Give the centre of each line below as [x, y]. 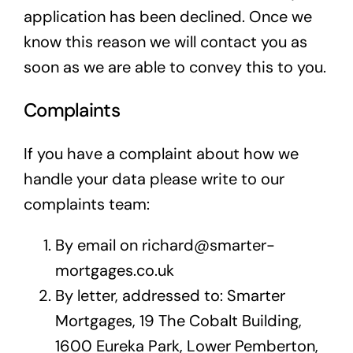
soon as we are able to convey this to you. [175, 67]
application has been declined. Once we [167, 17]
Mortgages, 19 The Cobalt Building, [178, 321]
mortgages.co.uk [114, 271]
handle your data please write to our [154, 179]
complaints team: [86, 204]
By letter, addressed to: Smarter [170, 296]
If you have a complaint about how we [161, 154]
